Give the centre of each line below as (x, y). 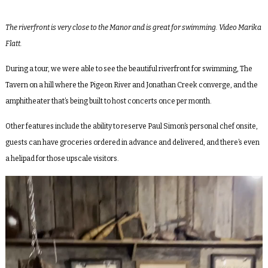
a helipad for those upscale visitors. (62, 158)
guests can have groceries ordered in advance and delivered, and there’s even (132, 142)
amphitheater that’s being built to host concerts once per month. (108, 101)
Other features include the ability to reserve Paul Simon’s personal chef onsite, (131, 126)
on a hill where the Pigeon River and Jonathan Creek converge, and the (143, 85)
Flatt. (13, 43)
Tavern (16, 85)
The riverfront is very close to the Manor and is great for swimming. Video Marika (133, 27)
